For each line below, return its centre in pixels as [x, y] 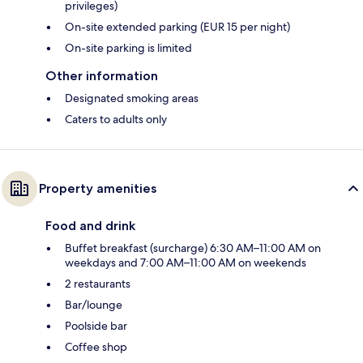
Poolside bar [96, 325]
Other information [102, 75]
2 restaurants [98, 283]
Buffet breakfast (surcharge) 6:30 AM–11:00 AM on [193, 248]
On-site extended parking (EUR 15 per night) [177, 26]
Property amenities [98, 188]
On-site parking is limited [128, 47]
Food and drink [90, 225]
